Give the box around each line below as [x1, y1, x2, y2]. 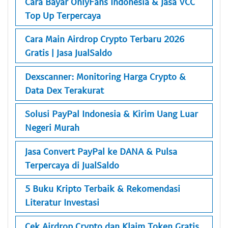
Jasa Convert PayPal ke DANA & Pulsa [25, 145, 177, 157]
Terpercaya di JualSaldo [25, 159, 119, 170]
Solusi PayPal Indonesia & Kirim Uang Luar [25, 108, 198, 120]
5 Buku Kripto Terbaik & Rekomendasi [25, 183, 180, 194]
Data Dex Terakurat [25, 84, 104, 96]
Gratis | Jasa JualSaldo [25, 47, 112, 59]
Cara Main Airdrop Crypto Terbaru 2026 [25, 33, 184, 45]
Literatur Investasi [25, 196, 99, 208]
